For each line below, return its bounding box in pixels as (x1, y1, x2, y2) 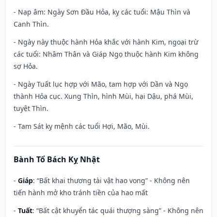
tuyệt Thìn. (14, 104, 48, 113)
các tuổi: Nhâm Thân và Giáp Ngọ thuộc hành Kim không (14, 49, 199, 59)
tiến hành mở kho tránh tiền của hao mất (14, 188, 148, 198)
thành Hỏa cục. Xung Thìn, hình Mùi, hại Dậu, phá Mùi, (14, 92, 193, 101)
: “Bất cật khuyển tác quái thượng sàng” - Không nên (32, 206, 203, 216)
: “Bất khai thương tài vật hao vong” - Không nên (33, 176, 190, 186)
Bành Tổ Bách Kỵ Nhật (14, 154, 100, 165)
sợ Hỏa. (14, 62, 38, 71)
